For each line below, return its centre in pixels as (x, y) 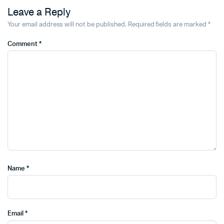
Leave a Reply (39, 12)
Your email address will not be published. (67, 25)
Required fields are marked (168, 25)
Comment (23, 44)
